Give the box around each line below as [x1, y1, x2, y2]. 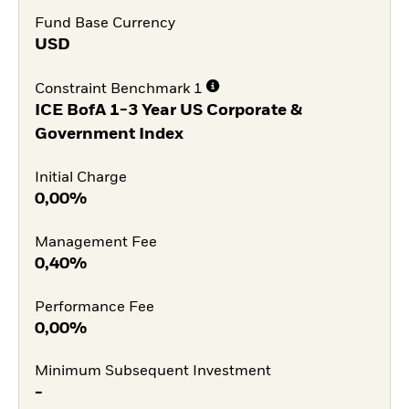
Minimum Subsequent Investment [34, 364, 271, 380]
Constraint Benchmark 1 [34, 82, 203, 98]
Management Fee [34, 235, 157, 250]
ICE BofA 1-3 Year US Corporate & [34, 102, 302, 120]
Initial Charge [34, 171, 127, 185]
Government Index [34, 126, 184, 143]
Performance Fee [34, 299, 154, 315]
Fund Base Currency [34, 16, 175, 31]
